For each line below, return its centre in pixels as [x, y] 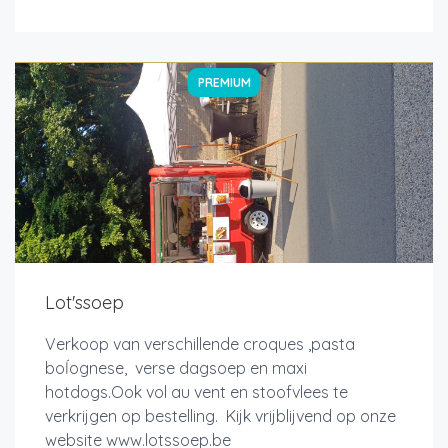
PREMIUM [224, 82]
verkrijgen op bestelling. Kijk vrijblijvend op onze [220, 415]
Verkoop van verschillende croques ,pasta [200, 343]
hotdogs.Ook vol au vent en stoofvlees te [196, 391]
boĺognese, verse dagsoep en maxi [176, 367]
